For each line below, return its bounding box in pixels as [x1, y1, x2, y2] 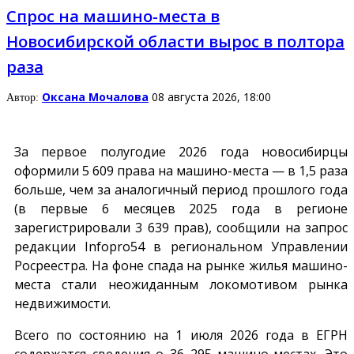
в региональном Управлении [145, 238, 348, 256]
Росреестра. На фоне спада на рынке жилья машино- [14, 257, 348, 275]
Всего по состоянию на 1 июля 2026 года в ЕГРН [14, 326, 348, 345]
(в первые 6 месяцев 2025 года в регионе [14, 200, 348, 218]
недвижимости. [14, 295, 111, 313]
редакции [14, 238, 85, 256]
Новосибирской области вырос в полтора [6, 31, 345, 53]
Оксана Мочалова [42, 89, 149, 105]
